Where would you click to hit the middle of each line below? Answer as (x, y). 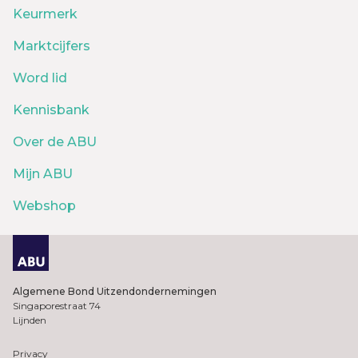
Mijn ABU (43, 174)
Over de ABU (55, 142)
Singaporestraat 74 (57, 305)
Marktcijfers (52, 46)
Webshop (44, 206)
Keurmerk (45, 14)
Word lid (40, 78)
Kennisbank (51, 110)
